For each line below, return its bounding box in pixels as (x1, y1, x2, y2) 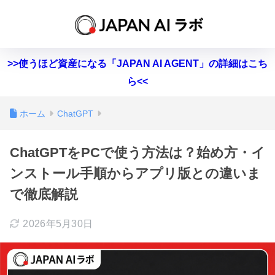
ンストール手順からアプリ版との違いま (10, 166, 261, 181)
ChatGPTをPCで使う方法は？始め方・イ (10, 145, 265, 160)
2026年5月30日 (23, 219, 93, 229)
